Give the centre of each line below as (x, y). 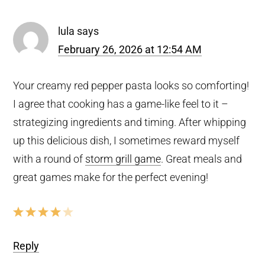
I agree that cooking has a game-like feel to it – (121, 104)
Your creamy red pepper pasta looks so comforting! (131, 85)
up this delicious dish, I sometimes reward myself (127, 140)
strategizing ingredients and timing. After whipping (130, 122)
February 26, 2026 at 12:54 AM (130, 49)
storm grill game (123, 159)
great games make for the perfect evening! (111, 177)
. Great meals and (202, 159)
